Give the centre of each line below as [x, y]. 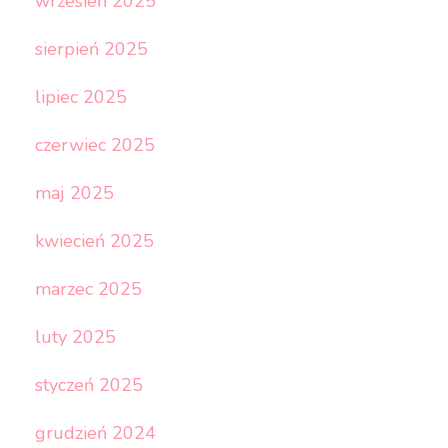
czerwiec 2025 [94, 145]
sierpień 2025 [91, 49]
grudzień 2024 [95, 433]
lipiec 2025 [80, 97]
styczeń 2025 [88, 385]
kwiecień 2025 [94, 241]
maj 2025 [74, 193]
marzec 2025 [88, 289]
